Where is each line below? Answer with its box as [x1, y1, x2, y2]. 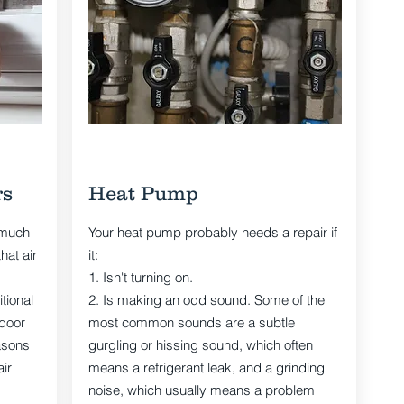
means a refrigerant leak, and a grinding [87, 359, 325, 376]
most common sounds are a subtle [87, 314, 295, 331]
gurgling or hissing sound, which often [87, 336, 313, 353]
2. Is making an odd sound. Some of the [87, 291, 325, 308]
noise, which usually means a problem [87, 381, 315, 399]
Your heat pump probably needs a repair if [87, 224, 337, 241]
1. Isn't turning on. [87, 269, 193, 286]
